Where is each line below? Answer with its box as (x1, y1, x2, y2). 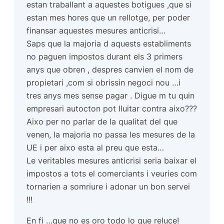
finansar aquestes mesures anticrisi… (26, 25, 166, 35)
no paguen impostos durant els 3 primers (26, 51, 183, 61)
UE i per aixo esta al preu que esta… (26, 142, 164, 152)
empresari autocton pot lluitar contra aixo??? (26, 103, 197, 113)
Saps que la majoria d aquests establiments (26, 38, 191, 48)
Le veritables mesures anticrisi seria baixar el (26, 155, 197, 165)
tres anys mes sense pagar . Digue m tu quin (26, 90, 195, 100)
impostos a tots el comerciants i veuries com (26, 168, 197, 178)
